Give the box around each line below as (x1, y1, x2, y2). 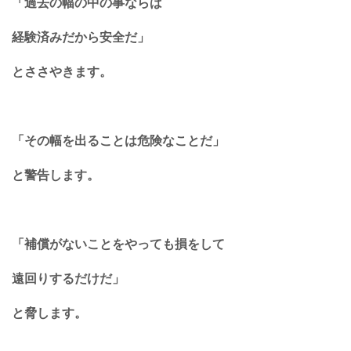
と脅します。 (12, 306, 87, 321)
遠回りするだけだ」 (12, 271, 125, 287)
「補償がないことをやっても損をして (12, 237, 225, 252)
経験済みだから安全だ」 (12, 30, 150, 45)
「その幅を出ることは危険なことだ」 (12, 133, 225, 149)
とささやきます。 (12, 64, 112, 80)
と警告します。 (12, 168, 100, 183)
